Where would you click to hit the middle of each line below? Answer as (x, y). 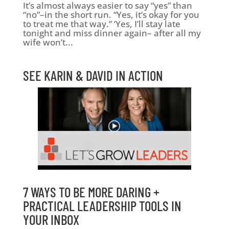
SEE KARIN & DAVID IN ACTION (93, 75)
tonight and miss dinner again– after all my (112, 33)
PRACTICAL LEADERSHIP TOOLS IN (102, 205)
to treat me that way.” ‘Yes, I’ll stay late (101, 24)
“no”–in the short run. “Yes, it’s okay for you (111, 14)
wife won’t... (48, 42)
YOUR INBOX (51, 219)
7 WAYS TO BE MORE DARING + (91, 191)
